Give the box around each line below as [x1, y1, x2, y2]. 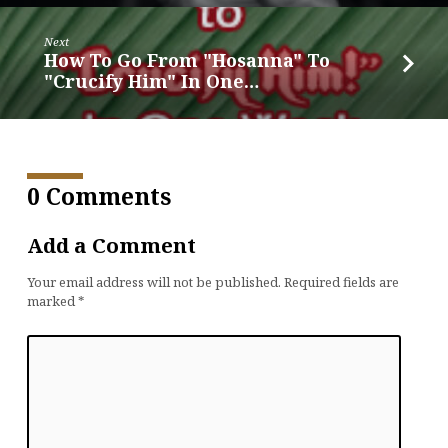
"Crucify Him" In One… [44, 69, 260, 94]
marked [26, 291, 78, 310]
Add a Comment [26, 230, 196, 259]
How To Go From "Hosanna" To [44, 48, 331, 73]
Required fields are [283, 272, 399, 291]
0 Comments [26, 180, 171, 213]
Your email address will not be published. [26, 272, 281, 291]
